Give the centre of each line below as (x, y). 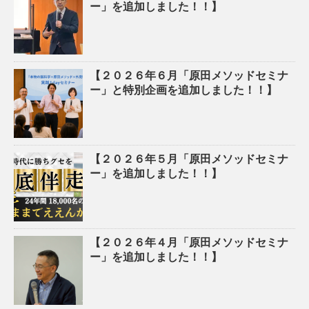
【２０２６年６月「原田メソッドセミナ (189, 76)
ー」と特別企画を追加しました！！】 (183, 90)
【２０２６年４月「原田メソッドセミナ (189, 243)
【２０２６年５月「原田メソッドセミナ (189, 159)
